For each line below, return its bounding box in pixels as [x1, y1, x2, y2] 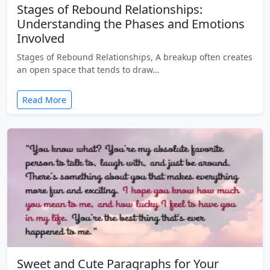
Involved [17, 30, 64, 46]
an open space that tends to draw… [17, 63, 159, 75]
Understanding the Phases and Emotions [17, 15, 245, 32]
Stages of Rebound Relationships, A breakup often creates [17, 51, 253, 63]
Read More [22, 93, 66, 105]
